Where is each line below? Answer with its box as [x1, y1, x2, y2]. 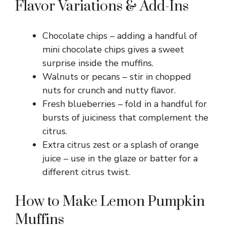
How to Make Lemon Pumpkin [15, 192, 205, 210]
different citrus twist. [42, 165, 130, 178]
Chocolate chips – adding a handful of [42, 29, 197, 42]
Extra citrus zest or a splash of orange [42, 138, 199, 151]
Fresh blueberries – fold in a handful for [42, 97, 207, 110]
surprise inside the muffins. [42, 56, 153, 69]
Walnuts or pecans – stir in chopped [42, 70, 191, 83]
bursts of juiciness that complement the [42, 111, 208, 124]
